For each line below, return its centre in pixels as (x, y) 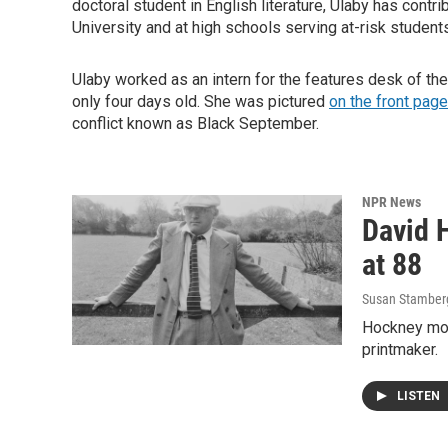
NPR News (391, 202)
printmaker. (400, 349)
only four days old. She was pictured (200, 101)
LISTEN (420, 396)
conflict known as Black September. (195, 123)
